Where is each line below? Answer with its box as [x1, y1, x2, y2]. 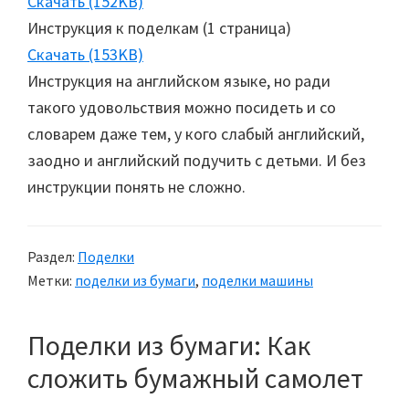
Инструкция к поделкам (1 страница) [27, 17, 291, 38]
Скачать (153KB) [27, 44, 143, 65]
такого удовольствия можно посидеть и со [27, 97, 336, 118]
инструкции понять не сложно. [27, 176, 246, 197]
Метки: [27, 271, 75, 289]
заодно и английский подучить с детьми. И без [27, 150, 366, 171]
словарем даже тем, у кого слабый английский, [27, 123, 364, 144]
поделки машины [202, 271, 313, 289]
